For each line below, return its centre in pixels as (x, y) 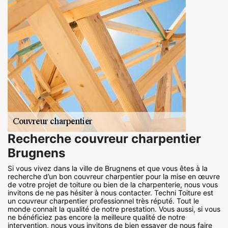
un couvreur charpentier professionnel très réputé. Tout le (103, 201)
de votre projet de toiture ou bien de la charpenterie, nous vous (113, 185)
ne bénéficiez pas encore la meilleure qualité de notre (96, 217)
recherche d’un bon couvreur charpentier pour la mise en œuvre (114, 177)
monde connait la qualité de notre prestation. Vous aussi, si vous (114, 209)
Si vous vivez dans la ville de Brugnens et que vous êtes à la (108, 168)
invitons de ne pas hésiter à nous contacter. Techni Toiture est (110, 193)
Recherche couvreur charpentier (104, 139)
